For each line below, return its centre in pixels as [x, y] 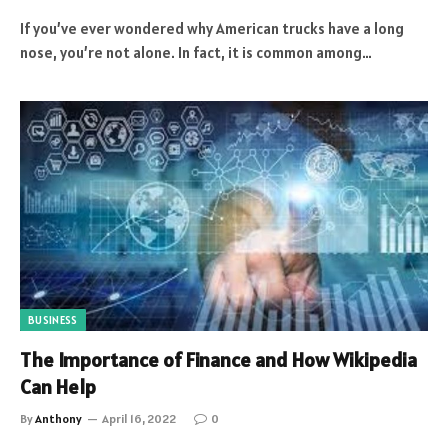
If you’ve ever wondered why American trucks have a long [212, 28]
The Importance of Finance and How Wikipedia [218, 359]
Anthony [58, 418]
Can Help [58, 386]
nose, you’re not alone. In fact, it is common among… [196, 52]
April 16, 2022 [139, 418]
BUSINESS [53, 319]
